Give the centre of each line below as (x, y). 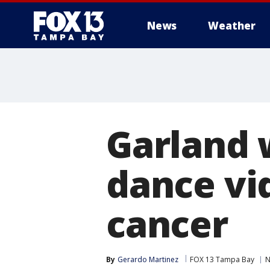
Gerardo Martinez (148, 259)
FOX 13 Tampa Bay (222, 259)
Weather (232, 26)
